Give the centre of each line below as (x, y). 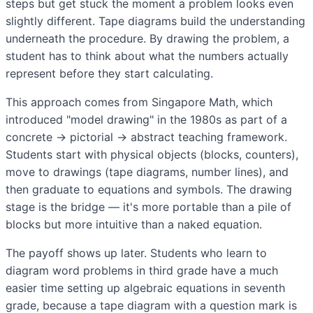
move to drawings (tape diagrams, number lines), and (147, 172)
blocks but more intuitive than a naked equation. (134, 225)
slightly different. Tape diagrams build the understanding (155, 21)
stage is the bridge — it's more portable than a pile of (148, 207)
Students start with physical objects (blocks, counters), (152, 155)
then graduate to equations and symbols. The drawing (149, 190)
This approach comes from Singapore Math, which (139, 102)
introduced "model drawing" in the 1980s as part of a (146, 120)
